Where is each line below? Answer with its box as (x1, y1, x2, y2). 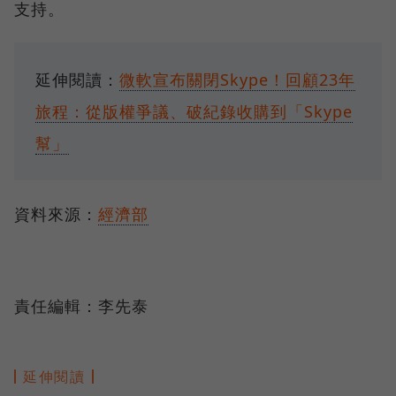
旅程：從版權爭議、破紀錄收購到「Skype (35, 100, 353, 122)
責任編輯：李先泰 (14, 294, 148, 316)
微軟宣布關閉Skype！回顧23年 (119, 68, 355, 90)
